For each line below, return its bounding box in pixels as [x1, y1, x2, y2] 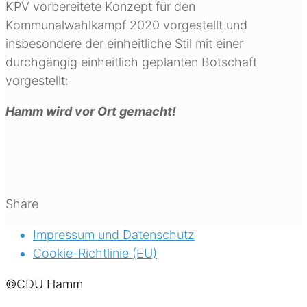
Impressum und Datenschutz [33, 227, 195, 242]
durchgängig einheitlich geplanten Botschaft [5, 54, 257, 69]
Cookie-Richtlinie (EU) [33, 245, 157, 260]
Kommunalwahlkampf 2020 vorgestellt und [5, 17, 247, 32]
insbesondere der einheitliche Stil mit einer [5, 36, 243, 51]
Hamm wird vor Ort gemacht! [5, 103, 176, 119]
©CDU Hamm [5, 276, 83, 291]
